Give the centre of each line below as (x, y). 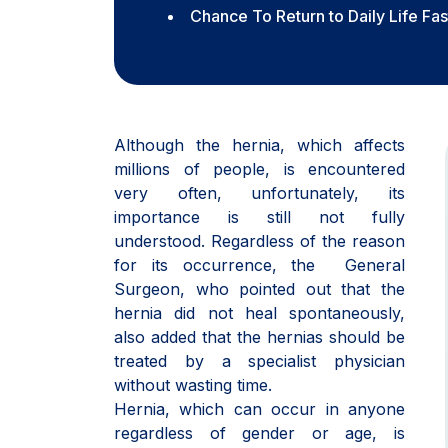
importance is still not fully (259, 217)
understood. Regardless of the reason (259, 241)
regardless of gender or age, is (259, 433)
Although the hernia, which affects (259, 145)
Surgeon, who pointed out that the (259, 289)
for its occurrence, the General (259, 265)
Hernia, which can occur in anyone (259, 409)
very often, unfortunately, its (259, 193)
